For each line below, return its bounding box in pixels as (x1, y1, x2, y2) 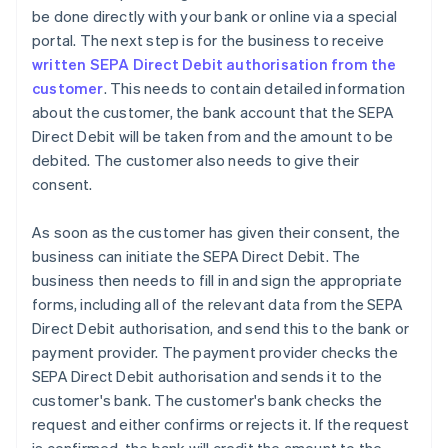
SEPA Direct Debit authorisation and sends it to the (32, 366, 383, 387)
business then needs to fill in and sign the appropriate (32, 270, 403, 291)
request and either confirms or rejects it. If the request (32, 414, 410, 435)
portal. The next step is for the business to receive (32, 30, 385, 51)
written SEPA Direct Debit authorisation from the (32, 54, 397, 75)
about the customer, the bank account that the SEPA (32, 102, 395, 123)
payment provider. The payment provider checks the (32, 342, 398, 363)
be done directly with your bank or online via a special (32, 6, 398, 27)
